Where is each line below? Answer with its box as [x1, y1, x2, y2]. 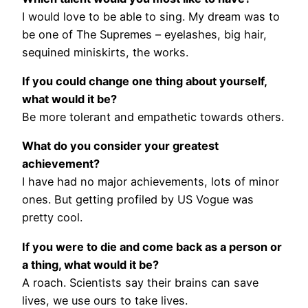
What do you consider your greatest [22, 139, 219, 153]
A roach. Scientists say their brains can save [22, 275, 258, 289]
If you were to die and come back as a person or [22, 239, 282, 254]
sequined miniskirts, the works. [22, 45, 188, 59]
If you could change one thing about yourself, [22, 74, 267, 89]
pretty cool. [22, 210, 82, 225]
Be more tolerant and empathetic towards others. [22, 110, 284, 124]
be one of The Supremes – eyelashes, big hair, [22, 27, 267, 41]
